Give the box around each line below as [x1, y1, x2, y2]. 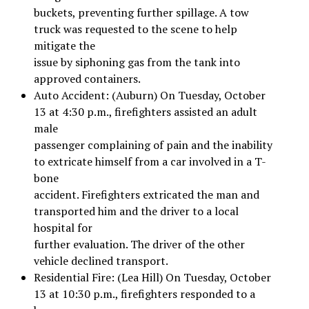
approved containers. [33, 70, 141, 86]
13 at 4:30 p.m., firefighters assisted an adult [33, 103, 257, 119]
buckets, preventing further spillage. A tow [33, 4, 249, 20]
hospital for [33, 219, 92, 235]
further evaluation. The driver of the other [33, 236, 245, 252]
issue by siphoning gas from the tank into [33, 54, 240, 70]
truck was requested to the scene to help [33, 21, 237, 37]
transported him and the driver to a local [33, 203, 239, 219]
